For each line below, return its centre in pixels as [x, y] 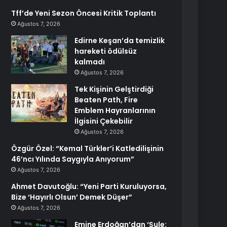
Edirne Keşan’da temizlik [120, 41]
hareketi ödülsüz [106, 51]
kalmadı [90, 62]
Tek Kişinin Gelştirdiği [114, 89]
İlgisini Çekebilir [104, 121]
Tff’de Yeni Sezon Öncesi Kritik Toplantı [84, 13]
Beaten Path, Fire [106, 100]
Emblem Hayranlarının [115, 110]
